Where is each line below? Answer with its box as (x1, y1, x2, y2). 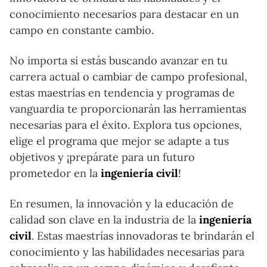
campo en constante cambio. (10, 23, 154, 37)
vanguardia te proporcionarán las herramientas (10, 102, 246, 116)
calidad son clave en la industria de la (10, 213, 199, 226)
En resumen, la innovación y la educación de (10, 197, 234, 210)
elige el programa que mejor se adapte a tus (10, 134, 229, 148)
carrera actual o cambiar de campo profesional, (10, 70, 247, 83)
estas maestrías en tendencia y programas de (10, 86, 235, 100)
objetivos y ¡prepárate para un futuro (10, 150, 195, 164)
